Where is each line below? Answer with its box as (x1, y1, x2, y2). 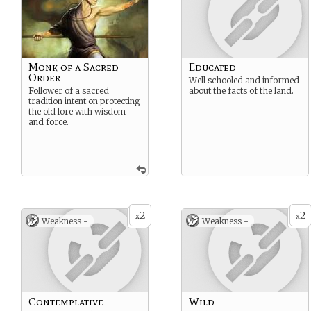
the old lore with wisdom (28, 106, 126, 117)
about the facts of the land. (189, 85, 294, 96)
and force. (28, 117, 69, 127)
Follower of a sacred (28, 85, 109, 96)
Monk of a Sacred (28, 60, 119, 74)
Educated (189, 60, 236, 74)
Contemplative (28, 295, 103, 308)
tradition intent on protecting (28, 96, 140, 106)
